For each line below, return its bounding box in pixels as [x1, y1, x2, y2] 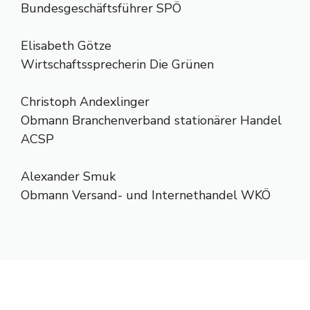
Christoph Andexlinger [21, 93, 149, 110]
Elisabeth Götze [21, 37, 111, 54]
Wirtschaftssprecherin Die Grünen [21, 56, 214, 73]
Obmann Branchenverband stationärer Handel [21, 112, 282, 129]
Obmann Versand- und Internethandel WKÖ [21, 187, 271, 203]
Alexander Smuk [21, 168, 116, 185]
